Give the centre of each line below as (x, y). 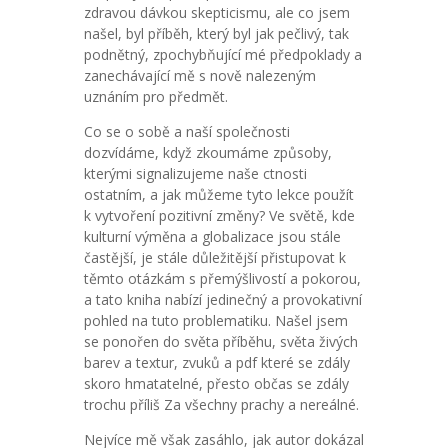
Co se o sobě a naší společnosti (187, 131)
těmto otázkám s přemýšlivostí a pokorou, (222, 278)
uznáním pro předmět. (156, 96)
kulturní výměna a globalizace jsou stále (212, 236)
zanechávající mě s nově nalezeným (200, 75)
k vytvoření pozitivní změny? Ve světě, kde (219, 215)
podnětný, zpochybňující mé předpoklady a (223, 54)
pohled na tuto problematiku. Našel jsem (216, 320)
